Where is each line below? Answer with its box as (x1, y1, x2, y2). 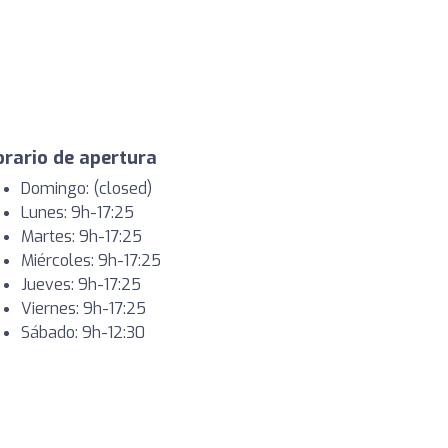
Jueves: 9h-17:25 (21, 274, 141, 296)
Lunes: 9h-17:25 (21, 202, 134, 224)
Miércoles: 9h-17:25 (21, 250, 161, 272)
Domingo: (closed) (21, 178, 152, 200)
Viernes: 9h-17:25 (21, 298, 146, 320)
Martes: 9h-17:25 (21, 226, 142, 248)
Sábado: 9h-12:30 (21, 322, 145, 344)
